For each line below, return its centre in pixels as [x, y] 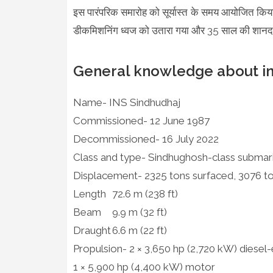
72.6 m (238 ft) [145, 193]
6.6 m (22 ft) [139, 230]
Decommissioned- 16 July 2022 [147, 139]
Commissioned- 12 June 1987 [141, 120]
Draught [92, 230]
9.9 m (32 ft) [139, 212]
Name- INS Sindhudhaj [126, 102]
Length [89, 193]
